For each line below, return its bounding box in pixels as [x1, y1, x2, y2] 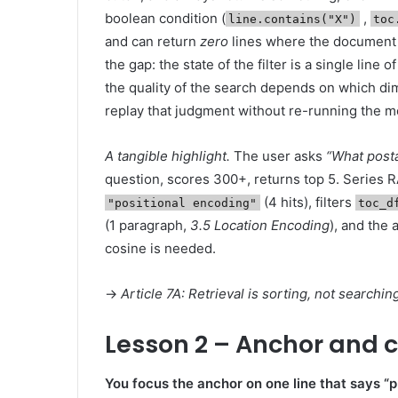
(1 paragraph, [105, 216, 190, 234]
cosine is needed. [105, 239, 216, 257]
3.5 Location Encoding [190, 216, 330, 234]
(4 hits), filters [259, 193, 355, 211]
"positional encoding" [107, 195, 258, 210]
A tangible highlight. [105, 147, 230, 164]
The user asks [230, 147, 326, 164]
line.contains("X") [228, 12, 357, 26]
